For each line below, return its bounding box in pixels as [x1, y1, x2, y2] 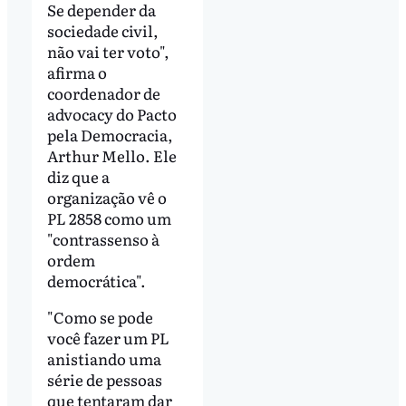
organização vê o [46, 186, 167, 209]
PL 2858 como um [46, 207, 171, 230]
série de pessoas [46, 367, 162, 391]
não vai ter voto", [46, 40, 169, 63]
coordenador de [46, 82, 160, 105]
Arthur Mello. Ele [46, 144, 177, 168]
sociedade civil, [46, 19, 159, 43]
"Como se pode [46, 304, 153, 328]
